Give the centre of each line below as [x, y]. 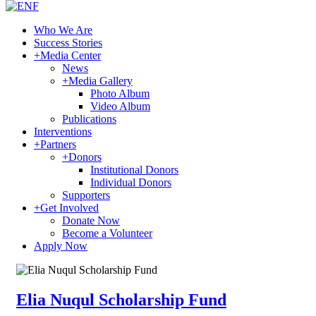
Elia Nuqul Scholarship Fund [121, 299]
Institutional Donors [134, 170]
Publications [89, 119]
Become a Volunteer [107, 233]
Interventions [63, 132]
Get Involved [69, 208]
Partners [58, 144]
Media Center [71, 55]
